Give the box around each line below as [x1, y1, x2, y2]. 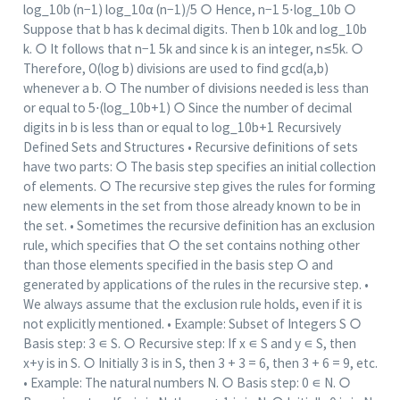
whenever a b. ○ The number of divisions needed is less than [22, 79, 369, 97]
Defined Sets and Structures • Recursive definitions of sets [22, 138, 358, 156]
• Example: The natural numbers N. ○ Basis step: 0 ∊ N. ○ [22, 374, 351, 392]
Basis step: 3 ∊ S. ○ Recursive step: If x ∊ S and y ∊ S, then [22, 335, 356, 353]
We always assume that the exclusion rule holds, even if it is [22, 296, 362, 313]
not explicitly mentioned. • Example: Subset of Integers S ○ [22, 315, 362, 333]
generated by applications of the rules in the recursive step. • [22, 276, 369, 294]
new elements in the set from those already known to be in [22, 197, 361, 215]
